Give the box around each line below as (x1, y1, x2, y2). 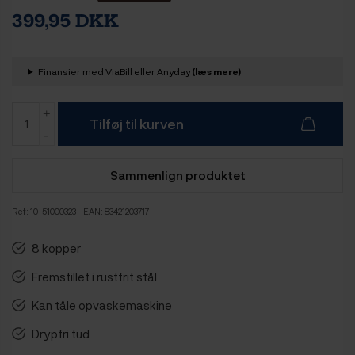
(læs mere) (191, 64, 241, 78)
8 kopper (32, 239, 81, 256)
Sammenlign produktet (109, 166, 246, 183)
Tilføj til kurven (90, 115, 184, 133)
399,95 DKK (12, 10, 119, 32)
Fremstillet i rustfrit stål (32, 268, 157, 284)
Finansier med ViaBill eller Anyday (37, 64, 192, 78)
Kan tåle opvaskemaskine (32, 296, 172, 313)
